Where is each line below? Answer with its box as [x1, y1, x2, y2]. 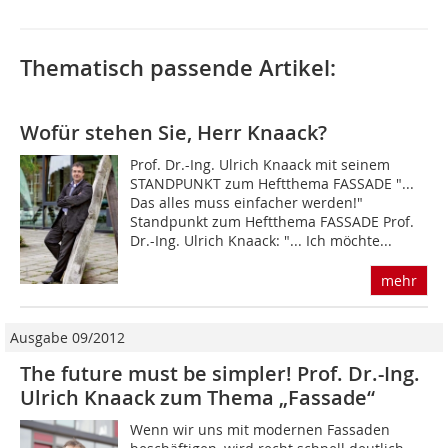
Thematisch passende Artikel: [20, 53, 336, 84]
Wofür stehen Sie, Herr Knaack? [20, 119, 327, 147]
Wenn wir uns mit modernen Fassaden [130, 420, 391, 440]
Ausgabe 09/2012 [10, 328, 125, 348]
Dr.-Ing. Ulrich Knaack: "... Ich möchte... [130, 231, 393, 251]
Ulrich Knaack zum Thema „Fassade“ [20, 384, 375, 412]
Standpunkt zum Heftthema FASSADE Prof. [130, 212, 415, 232]
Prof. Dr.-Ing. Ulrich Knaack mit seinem [130, 155, 391, 175]
